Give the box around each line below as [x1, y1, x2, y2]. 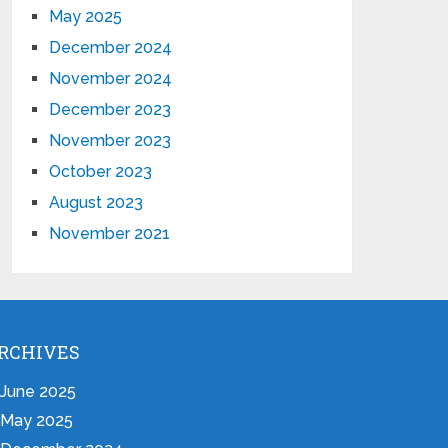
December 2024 [49, 38, 173, 57]
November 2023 [49, 131, 172, 150]
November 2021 [49, 224, 171, 243]
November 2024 [49, 69, 173, 88]
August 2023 [49, 193, 144, 212]
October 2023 [49, 162, 153, 181]
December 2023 [49, 100, 172, 119]
